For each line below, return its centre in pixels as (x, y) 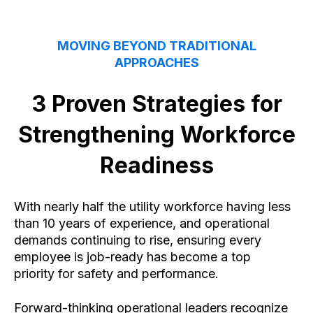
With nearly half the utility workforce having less (152, 207)
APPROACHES (156, 62)
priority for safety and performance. (116, 274)
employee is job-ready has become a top (132, 257)
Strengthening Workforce (156, 135)
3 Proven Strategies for (156, 104)
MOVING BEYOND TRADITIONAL (156, 45)
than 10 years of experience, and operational (142, 224)
